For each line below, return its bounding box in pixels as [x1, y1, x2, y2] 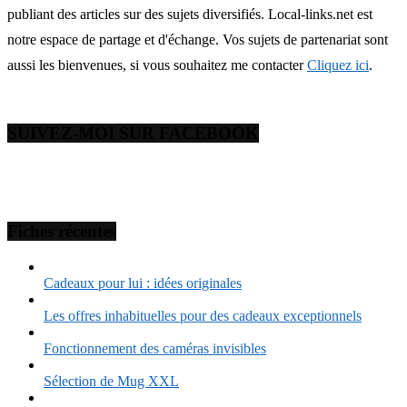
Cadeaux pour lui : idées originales [44, 275, 242, 292]
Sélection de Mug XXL [44, 373, 179, 390]
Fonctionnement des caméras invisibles [44, 341, 266, 357]
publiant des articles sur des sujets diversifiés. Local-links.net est [7, 5, 372, 22]
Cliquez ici [307, 56, 369, 73]
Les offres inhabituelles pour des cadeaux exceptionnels [44, 308, 362, 324]
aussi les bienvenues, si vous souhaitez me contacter [7, 56, 307, 73]
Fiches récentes [7, 222, 116, 242]
